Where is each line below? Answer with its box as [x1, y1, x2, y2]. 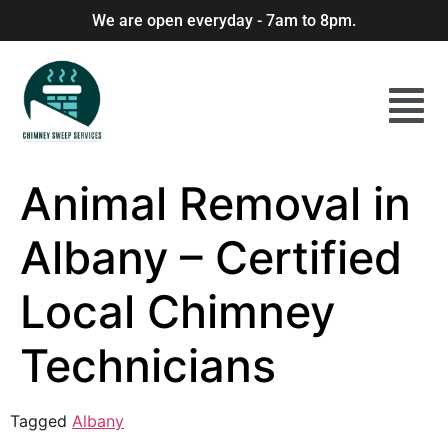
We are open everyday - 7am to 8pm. [92, 11, 356, 30]
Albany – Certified [20, 230, 402, 285]
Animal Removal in [20, 176, 411, 231]
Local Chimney [20, 284, 335, 339]
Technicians [20, 338, 276, 393]
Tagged [10, 411, 72, 431]
